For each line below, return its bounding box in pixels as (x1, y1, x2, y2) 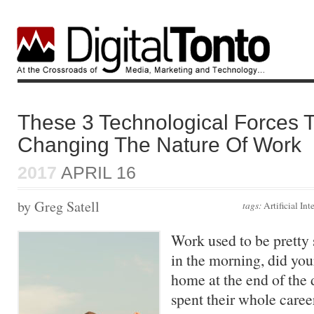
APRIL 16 (57, 163, 136, 182)
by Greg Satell (18, 197, 100, 216)
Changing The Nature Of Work (18, 132, 301, 156)
